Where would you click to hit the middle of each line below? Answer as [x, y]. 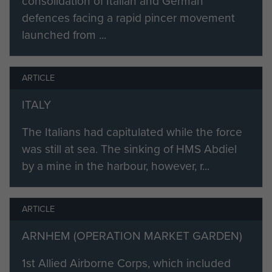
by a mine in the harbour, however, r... [116, 166]
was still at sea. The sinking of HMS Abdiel [129, 149]
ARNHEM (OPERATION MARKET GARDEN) [132, 236]
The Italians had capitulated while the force [132, 132]
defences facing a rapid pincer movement [128, 18]
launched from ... [64, 35]
